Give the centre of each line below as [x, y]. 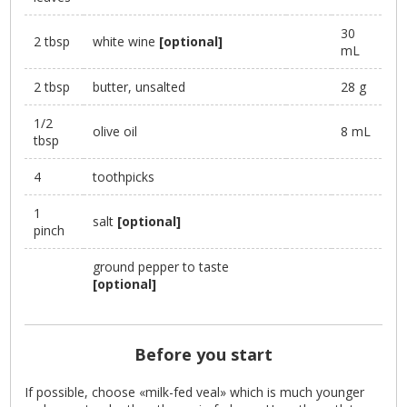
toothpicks [124, 177]
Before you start [203, 355]
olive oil [115, 132]
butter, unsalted [139, 87]
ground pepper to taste [161, 267]
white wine [126, 42]
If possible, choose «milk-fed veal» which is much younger [195, 392]
